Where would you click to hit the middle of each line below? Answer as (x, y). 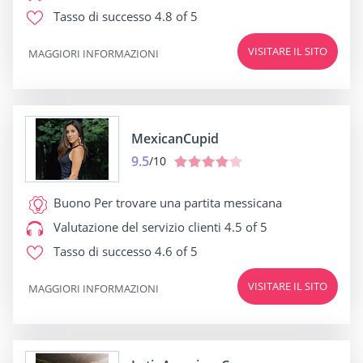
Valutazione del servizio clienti (137, 227)
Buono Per (83, 203)
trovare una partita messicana (197, 203)
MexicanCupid (175, 138)
